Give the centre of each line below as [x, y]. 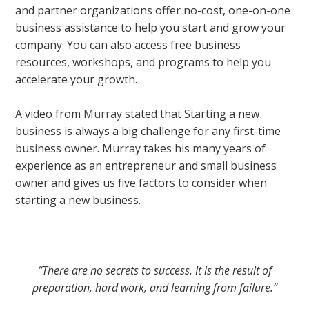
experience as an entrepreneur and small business [146, 166]
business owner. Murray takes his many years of [141, 149]
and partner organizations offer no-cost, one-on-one [153, 10]
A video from [50, 114]
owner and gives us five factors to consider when [141, 183]
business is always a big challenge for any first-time [148, 131]
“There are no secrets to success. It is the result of [154, 270]
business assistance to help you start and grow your [151, 27]
